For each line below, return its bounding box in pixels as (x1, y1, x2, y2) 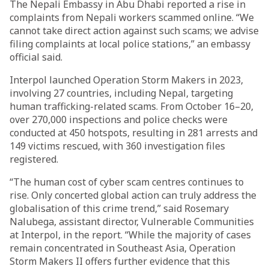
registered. (10, 153, 58, 166)
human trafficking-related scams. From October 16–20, (10, 100, 253, 113)
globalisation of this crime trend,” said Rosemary (10, 202, 229, 215)
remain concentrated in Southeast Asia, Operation (10, 241, 235, 255)
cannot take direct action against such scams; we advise (10, 24, 259, 37)
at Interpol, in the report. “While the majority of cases (10, 228, 251, 241)
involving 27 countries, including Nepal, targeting (10, 86, 233, 100)
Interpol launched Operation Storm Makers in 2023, (10, 73, 243, 86)
